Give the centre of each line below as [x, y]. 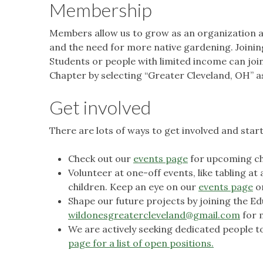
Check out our [101, 158]
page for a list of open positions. [141, 243]
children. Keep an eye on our [133, 186]
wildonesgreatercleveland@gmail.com [154, 215]
